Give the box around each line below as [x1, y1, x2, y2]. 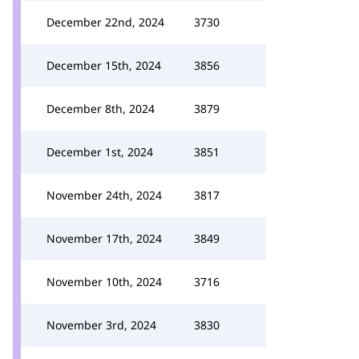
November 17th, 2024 [46, 231, 162, 246]
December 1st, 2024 [46, 144, 153, 159]
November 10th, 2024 [46, 274, 162, 289]
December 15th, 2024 [46, 58, 161, 73]
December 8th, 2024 [46, 101, 155, 116]
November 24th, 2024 [46, 188, 162, 203]
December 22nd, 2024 [46, 14, 164, 30]
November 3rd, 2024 [46, 317, 156, 333]
